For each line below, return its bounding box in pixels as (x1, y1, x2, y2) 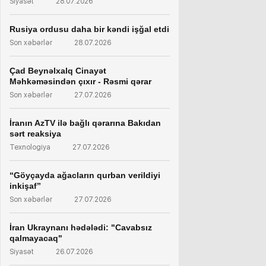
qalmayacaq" (9, 233, 62, 243)
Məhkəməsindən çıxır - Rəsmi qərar (9, 77, 151, 86)
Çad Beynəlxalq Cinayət (9, 66, 106, 75)
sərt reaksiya (9, 129, 61, 138)
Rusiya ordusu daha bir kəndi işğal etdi (9, 24, 169, 34)
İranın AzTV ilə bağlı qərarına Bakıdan (9, 118, 161, 128)
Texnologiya (9, 143, 50, 151)
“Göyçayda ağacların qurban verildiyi (9, 170, 160, 180)
